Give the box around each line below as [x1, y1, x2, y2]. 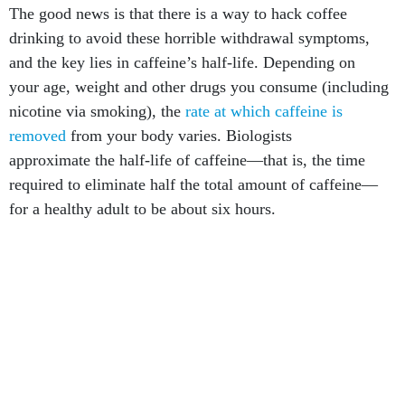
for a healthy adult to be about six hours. [9, 200, 276, 218]
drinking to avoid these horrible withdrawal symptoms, [9, 29, 370, 47]
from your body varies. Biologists [66, 127, 292, 145]
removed [9, 127, 66, 145]
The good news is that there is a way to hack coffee [9, 5, 347, 23]
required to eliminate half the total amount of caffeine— [9, 175, 378, 193]
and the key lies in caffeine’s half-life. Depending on [9, 53, 355, 71]
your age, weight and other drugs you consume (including [9, 78, 389, 96]
